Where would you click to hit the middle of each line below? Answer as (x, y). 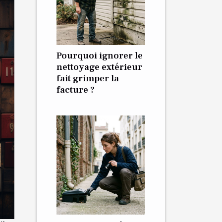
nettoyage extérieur (99, 67)
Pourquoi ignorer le (100, 55)
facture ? (76, 90)
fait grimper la (88, 78)
